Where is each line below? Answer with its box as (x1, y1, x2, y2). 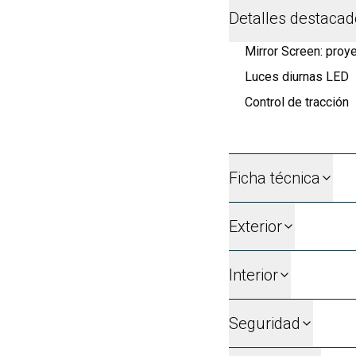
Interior (229, 265, 278, 284)
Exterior (229, 216, 282, 236)
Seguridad (229, 313, 300, 333)
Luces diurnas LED (245, 68, 349, 84)
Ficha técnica (229, 168, 320, 188)
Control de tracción (245, 94, 349, 110)
